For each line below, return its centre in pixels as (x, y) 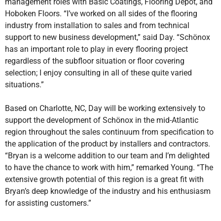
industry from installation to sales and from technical (97, 25)
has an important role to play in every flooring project (96, 49)
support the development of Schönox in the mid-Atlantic (102, 120)
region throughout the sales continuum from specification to (109, 132)
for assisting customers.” (48, 203)
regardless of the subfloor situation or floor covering (95, 61)
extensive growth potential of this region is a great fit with (104, 179)
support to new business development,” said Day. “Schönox (108, 37)
